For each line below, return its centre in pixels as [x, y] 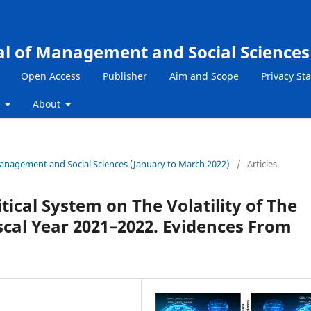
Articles [262, 163]
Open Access [51, 76]
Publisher [125, 76]
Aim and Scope [204, 76]
